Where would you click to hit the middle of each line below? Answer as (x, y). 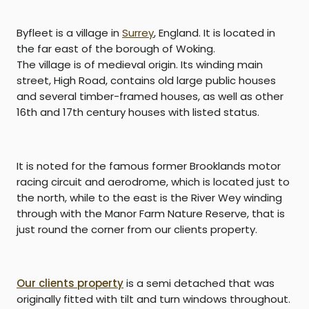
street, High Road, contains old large (111, 80)
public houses (241, 80)
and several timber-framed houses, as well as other (150, 96)
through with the (61, 213)
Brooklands (218, 166)
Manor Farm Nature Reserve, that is (195, 213)
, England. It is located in (215, 32)
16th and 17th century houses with (104, 112)
